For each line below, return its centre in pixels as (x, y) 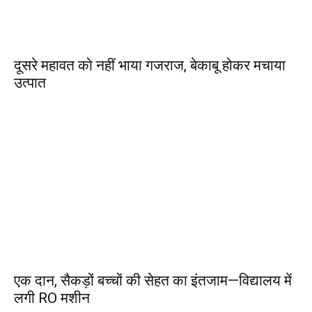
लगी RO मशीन (52, 298)
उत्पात (30, 83)
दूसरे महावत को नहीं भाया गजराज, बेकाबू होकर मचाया (150, 65)
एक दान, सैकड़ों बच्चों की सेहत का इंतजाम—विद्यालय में (153, 281)
